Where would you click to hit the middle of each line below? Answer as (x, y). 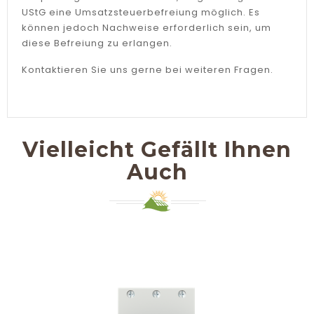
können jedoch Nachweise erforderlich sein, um (146, 28)
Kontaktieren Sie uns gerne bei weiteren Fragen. (148, 70)
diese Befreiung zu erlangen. (97, 43)
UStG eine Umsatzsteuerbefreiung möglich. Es (141, 12)
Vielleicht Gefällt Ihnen (157, 150)
